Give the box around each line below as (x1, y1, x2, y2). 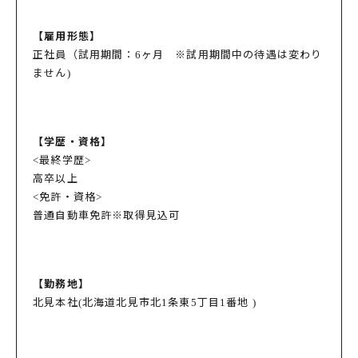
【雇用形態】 (33, 30, 101, 42)
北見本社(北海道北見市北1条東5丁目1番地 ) (33, 296, 257, 308)
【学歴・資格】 (33, 136, 113, 148)
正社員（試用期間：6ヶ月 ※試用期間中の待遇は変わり (33, 49, 323, 61)
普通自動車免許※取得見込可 (33, 209, 181, 221)
